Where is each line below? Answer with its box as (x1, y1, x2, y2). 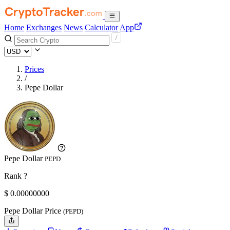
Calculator (85, 23, 118, 32)
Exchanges (26, 23, 62, 32)
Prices (25, 65, 44, 73)
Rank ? (4, 171, 27, 180)
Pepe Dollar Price (4, 206, 63, 215)
